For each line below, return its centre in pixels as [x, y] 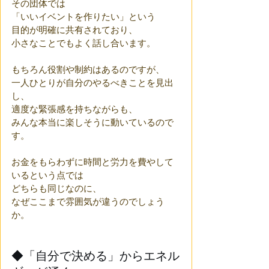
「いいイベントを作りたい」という [83, 17]
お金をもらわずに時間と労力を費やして [92, 162]
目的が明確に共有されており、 [74, 30]
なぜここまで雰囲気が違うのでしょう [88, 201]
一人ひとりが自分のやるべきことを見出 [92, 83]
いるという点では [47, 175]
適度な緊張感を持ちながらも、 [74, 109]
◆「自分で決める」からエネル [95, 256]
